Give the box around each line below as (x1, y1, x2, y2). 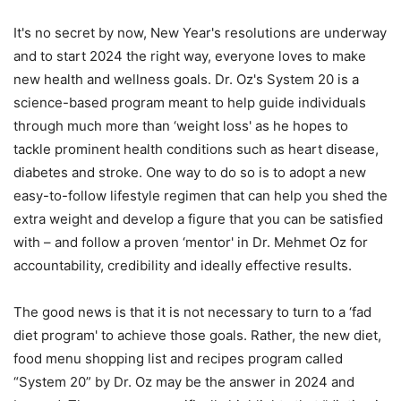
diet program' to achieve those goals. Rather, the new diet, (13, 326, 381, 344)
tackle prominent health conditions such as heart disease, (13, 140, 379, 158)
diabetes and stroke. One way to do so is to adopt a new (13, 163, 366, 181)
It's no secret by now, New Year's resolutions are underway (13, 23, 387, 41)
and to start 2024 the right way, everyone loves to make (13, 47, 366, 64)
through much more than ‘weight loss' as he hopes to (13, 116, 348, 134)
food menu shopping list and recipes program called (13, 349, 343, 367)
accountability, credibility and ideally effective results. (13, 256, 352, 274)
